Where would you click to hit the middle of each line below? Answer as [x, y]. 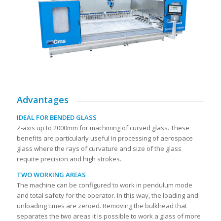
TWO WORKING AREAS [51, 174]
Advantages [42, 99]
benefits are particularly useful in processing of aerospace [105, 138]
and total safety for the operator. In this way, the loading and [107, 195]
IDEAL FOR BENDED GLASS [56, 117]
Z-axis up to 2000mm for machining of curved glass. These [103, 128]
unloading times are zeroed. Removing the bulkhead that [102, 205]
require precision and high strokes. [69, 159]
